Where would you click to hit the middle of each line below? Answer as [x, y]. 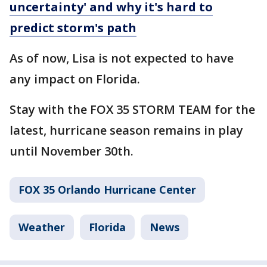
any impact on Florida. [75, 79]
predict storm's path [73, 27]
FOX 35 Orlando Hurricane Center [107, 189]
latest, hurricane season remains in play [126, 130]
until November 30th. [73, 151]
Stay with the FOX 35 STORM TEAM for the [132, 109]
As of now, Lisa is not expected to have [122, 58]
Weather [42, 227]
